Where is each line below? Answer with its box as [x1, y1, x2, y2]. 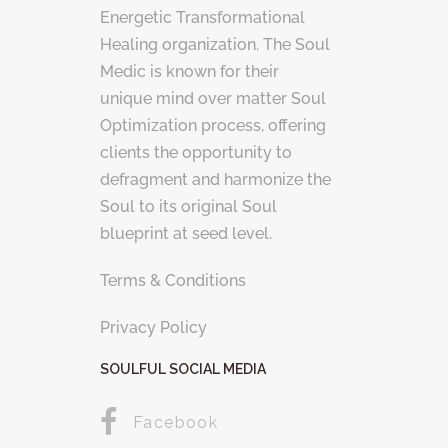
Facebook [133, 413, 219, 433]
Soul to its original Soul [100, 197, 277, 217]
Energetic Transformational [100, 8, 305, 28]
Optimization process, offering [100, 116, 326, 136]
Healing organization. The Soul [100, 35, 330, 55]
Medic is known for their [100, 62, 279, 82]
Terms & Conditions [100, 271, 246, 291]
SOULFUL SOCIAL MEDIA [100, 361, 266, 378]
